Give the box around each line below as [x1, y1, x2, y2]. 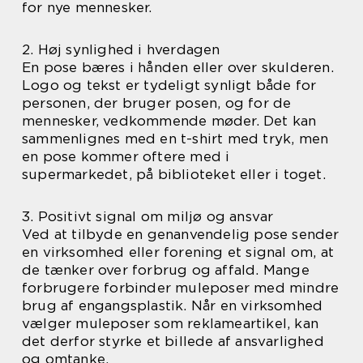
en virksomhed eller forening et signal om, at [22, 244, 335, 260]
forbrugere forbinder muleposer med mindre [22, 280, 340, 296]
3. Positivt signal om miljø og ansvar [22, 208, 274, 224]
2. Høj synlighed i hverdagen [22, 41, 220, 58]
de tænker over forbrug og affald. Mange [22, 262, 310, 278]
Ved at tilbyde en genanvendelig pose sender [22, 226, 340, 242]
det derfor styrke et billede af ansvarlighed [22, 333, 324, 349]
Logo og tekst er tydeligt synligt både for [22, 77, 317, 93]
